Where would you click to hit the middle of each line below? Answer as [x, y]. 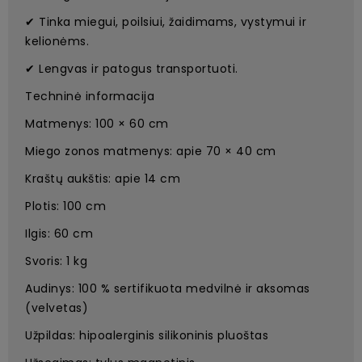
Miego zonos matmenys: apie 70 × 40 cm [151, 152]
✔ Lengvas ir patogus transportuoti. [132, 69]
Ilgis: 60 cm [59, 234]
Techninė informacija [90, 97]
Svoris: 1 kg [56, 261]
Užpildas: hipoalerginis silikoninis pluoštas [147, 336]
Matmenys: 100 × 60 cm [97, 124]
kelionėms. [57, 42]
